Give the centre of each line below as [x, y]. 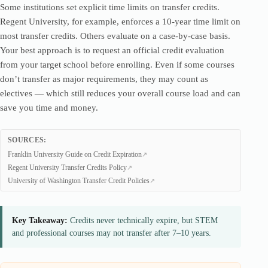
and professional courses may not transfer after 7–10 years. [112, 233]
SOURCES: [27, 140]
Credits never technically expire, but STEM [143, 220]
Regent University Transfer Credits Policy [67, 167]
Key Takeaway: [40, 220]
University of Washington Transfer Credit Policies [79, 181]
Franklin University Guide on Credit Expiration [75, 154]
